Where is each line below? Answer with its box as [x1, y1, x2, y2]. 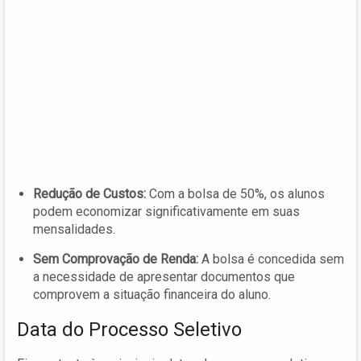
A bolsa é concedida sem [198, 251, 344, 268]
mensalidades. [33, 222, 115, 238]
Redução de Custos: [33, 186, 146, 202]
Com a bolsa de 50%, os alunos [146, 186, 325, 202]
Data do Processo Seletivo [17, 318, 242, 342]
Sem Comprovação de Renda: [33, 251, 198, 268]
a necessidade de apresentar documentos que [33, 269, 295, 285]
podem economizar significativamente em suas [33, 204, 300, 220]
